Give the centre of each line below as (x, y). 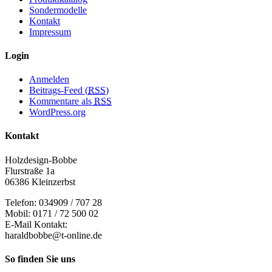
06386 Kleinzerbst (40, 182)
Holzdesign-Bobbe (41, 160)
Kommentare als (62, 101)
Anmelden (49, 80)
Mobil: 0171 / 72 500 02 (52, 213)
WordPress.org (57, 112)
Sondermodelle (58, 10)
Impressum (50, 32)
